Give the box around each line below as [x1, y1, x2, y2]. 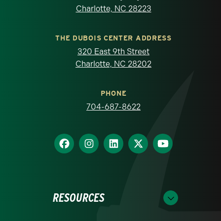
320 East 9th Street [77, 46, 149, 56]
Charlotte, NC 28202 [75, 59, 151, 69]
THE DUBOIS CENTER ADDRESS [55, 34, 172, 42]
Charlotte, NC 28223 [75, 3, 151, 13]
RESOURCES [52, 190, 105, 205]
